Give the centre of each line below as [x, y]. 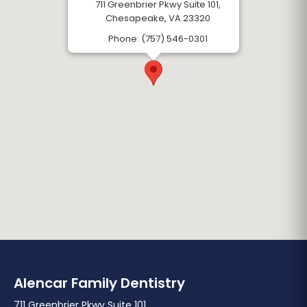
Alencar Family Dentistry [99, 283]
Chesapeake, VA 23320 [158, 18]
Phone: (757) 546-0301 [158, 38]
